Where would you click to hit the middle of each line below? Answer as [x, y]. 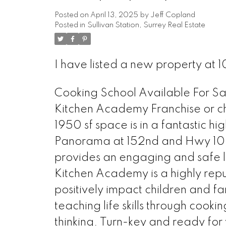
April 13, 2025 [114, 15]
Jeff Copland [173, 15]
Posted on [72, 15]
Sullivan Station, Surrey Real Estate [146, 25]
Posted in [70, 25]
